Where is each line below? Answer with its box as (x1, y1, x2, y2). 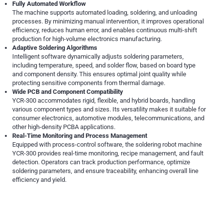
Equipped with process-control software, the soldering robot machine (12, 141, 202, 149)
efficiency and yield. (12, 176, 66, 184)
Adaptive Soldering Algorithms (12, 44, 97, 52)
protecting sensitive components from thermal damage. (12, 79, 165, 87)
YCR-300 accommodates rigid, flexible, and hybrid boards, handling (12, 97, 195, 105)
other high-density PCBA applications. (12, 123, 115, 131)
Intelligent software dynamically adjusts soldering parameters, (12, 53, 184, 61)
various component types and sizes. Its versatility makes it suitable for (12, 106, 206, 113)
